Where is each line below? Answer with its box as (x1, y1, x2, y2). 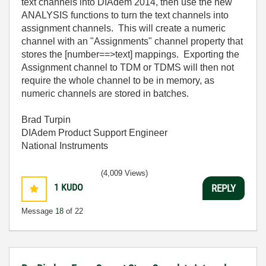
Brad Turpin (21, 115, 71, 125)
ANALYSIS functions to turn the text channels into (21, 10, 229, 20)
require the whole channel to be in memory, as (21, 75, 214, 85)
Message (21, 207, 55, 216)
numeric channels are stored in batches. (21, 88, 189, 99)
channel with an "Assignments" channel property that (21, 36, 243, 46)
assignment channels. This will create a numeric (21, 23, 226, 33)
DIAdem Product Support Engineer (21, 128, 167, 138)
